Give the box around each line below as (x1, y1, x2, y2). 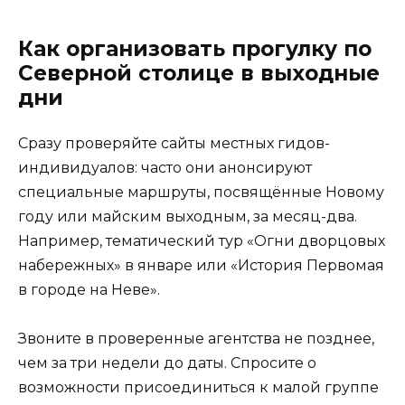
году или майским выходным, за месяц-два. (18, 208, 357, 226)
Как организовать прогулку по (18, 36, 372, 62)
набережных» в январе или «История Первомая (18, 257, 384, 275)
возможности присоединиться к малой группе (18, 379, 379, 397)
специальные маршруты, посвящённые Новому (18, 184, 384, 202)
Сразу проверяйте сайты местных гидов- (18, 135, 330, 153)
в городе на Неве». (18, 281, 160, 299)
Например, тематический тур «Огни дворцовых (18, 232, 385, 250)
